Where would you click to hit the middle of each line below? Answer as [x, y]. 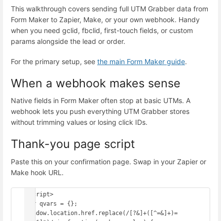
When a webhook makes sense [96, 83]
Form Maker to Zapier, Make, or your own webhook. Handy [105, 19]
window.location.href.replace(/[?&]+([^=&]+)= [102, 213]
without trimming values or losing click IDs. [79, 122]
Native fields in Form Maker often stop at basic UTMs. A [101, 101]
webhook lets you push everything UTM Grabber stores [100, 111]
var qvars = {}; [52, 203]
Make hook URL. [37, 172]
